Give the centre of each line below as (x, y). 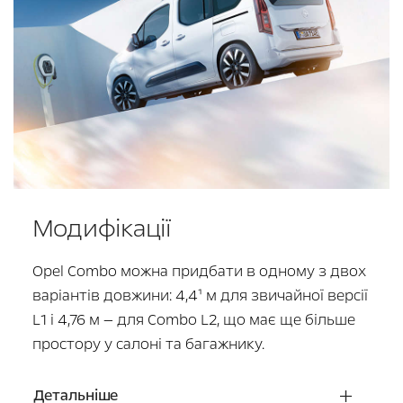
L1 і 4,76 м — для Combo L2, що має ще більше (193, 320)
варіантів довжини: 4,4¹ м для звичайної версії (200, 296)
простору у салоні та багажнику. (148, 345)
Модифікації (101, 229)
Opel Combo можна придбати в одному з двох (199, 272)
